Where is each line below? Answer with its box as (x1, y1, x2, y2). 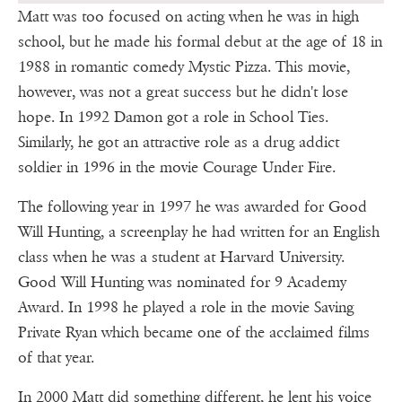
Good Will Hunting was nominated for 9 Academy (18, 273, 346, 293)
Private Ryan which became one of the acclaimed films (18, 323, 370, 343)
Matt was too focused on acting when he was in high (18, 7, 359, 27)
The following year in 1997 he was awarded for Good (18, 197, 367, 217)
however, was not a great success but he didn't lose (18, 83, 348, 102)
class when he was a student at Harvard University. (18, 248, 345, 267)
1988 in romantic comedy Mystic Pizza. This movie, (18, 57, 350, 77)
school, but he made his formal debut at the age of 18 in (18, 32, 382, 52)
